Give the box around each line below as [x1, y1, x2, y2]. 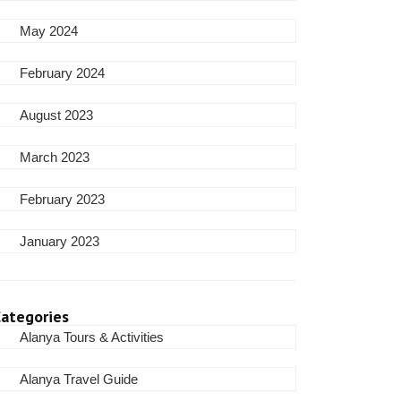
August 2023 [20, 107, 94, 123]
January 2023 [20, 234, 100, 249]
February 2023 [20, 192, 106, 207]
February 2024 [20, 65, 106, 81]
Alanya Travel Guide [20, 371, 139, 387]
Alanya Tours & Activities [20, 329, 165, 345]
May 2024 [20, 23, 79, 38]
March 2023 [20, 149, 90, 165]
